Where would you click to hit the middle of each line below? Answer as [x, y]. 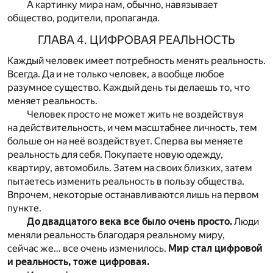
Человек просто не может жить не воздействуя [135, 115]
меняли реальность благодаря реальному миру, [116, 235]
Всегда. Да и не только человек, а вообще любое [116, 74]
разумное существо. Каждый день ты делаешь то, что [129, 88]
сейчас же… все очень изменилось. [88, 249]
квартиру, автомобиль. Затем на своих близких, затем [130, 168]
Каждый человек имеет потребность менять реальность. [136, 61]
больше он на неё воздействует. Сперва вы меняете [125, 141]
